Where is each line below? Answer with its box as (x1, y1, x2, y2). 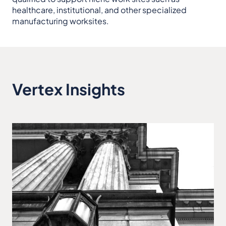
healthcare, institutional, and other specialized (12, 5, 187, 15)
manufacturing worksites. (12, 16, 109, 26)
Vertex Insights (12, 79, 125, 99)
